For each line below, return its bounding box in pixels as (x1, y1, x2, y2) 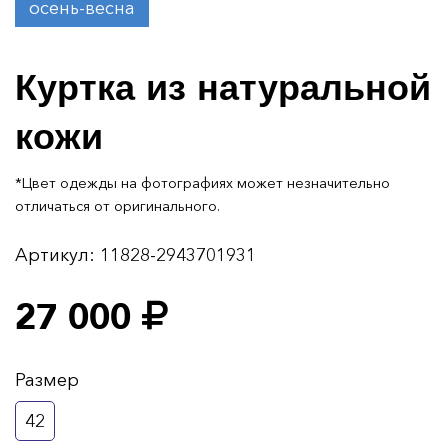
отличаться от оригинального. (15, 197, 220, 216)
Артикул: (15, 244, 95, 267)
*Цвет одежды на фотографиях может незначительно (15, 174, 390, 193)
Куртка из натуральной (15, 64, 431, 114)
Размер (15, 369, 79, 392)
